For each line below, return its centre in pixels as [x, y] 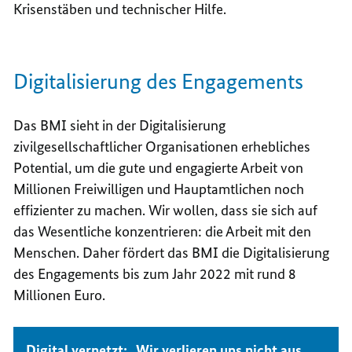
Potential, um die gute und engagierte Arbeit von [159, 168]
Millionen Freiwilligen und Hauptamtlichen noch [159, 189]
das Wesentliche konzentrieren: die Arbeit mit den [163, 232]
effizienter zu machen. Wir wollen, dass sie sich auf [166, 211]
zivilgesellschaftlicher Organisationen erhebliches [162, 147]
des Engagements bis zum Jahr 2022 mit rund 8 [155, 274]
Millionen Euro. [60, 295]
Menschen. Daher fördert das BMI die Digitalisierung [172, 253]
